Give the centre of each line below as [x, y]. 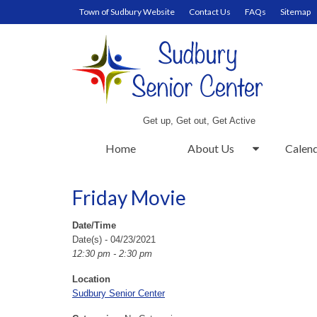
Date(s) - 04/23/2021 [114, 240]
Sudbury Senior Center [119, 293]
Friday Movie [129, 197]
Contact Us [210, 12]
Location [91, 279]
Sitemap [295, 12]
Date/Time [94, 225]
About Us [211, 148]
